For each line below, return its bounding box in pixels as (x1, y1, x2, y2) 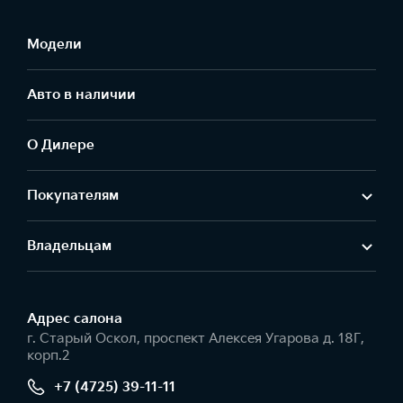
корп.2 (27, 347, 69, 364)
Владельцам (27, 237, 112, 255)
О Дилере (27, 137, 94, 154)
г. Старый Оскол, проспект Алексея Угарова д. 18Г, (27, 330, 364, 347)
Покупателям (27, 187, 119, 204)
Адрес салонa (27, 310, 122, 327)
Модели (27, 36, 82, 53)
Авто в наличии (27, 86, 136, 103)
